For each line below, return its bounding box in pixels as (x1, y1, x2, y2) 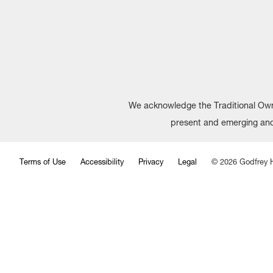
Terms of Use (19, 158, 66, 167)
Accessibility (80, 158, 124, 167)
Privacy (138, 158, 163, 167)
